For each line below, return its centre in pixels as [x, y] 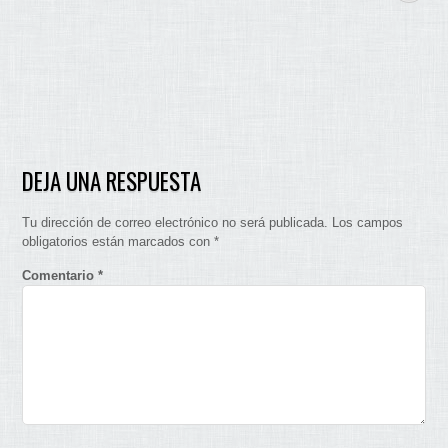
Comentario [60, 276]
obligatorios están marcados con [118, 241]
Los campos [368, 222]
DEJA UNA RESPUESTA [112, 180]
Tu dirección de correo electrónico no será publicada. [175, 222]
